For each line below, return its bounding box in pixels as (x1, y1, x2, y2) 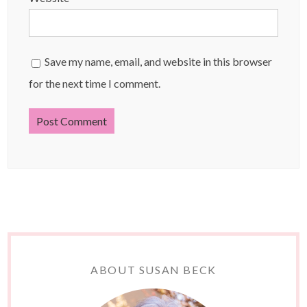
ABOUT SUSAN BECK (90, 263, 217, 277)
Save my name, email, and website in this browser (45, 55, 273, 69)
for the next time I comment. (29, 77, 161, 90)
